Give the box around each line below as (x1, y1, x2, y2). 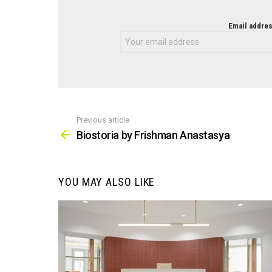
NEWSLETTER (79, 21, 143, 34)
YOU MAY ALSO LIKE (58, 175, 155, 189)
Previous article (76, 115, 129, 124)
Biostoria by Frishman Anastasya (76, 129, 230, 142)
